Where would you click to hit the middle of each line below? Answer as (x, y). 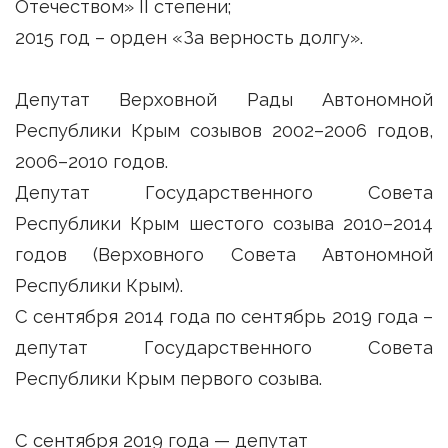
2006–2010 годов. (91, 161)
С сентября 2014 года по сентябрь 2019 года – (224, 316)
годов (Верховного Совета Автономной (224, 254)
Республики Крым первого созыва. (168, 378)
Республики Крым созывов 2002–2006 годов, (224, 130)
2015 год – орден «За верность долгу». (189, 37)
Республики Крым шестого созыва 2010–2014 (224, 223)
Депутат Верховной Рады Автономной (224, 99)
